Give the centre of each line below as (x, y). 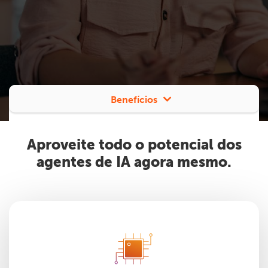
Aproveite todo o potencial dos (134, 145)
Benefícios (134, 100)
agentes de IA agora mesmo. (134, 162)
